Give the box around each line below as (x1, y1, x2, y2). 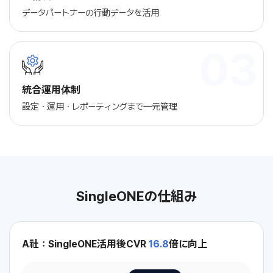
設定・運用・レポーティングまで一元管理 (22, 101, 177, 112)
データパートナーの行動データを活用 (22, 7, 159, 18)
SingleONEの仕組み (76, 188, 197, 204)
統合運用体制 (22, 83, 80, 96)
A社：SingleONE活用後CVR (22, 238, 149, 250)
